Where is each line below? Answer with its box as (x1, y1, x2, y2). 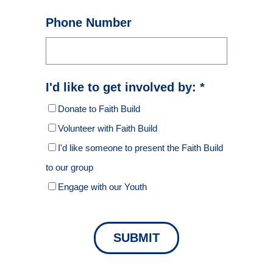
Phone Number (46, 16, 132, 29)
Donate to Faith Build (58, 104, 140, 114)
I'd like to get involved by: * (46, 80, 205, 94)
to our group (46, 162, 93, 172)
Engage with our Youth (58, 182, 147, 192)
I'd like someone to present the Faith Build (58, 143, 223, 153)
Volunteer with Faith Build (58, 123, 157, 133)
